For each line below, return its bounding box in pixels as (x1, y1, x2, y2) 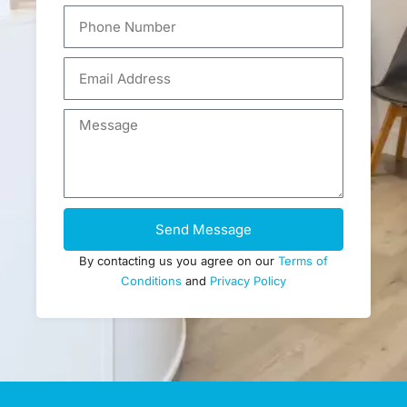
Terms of (278, 253, 328, 268)
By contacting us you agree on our (79, 253, 278, 268)
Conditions (121, 273, 182, 288)
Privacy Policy (210, 273, 286, 288)
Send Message (155, 221, 252, 238)
